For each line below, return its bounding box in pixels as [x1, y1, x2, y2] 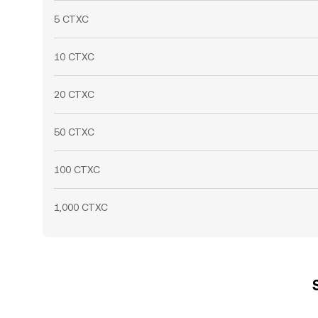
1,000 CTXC [54, 202, 108, 213]
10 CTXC [54, 51, 94, 62]
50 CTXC [54, 126, 94, 138]
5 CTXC [54, 13, 89, 25]
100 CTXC [54, 164, 100, 175]
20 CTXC [54, 89, 94, 100]
